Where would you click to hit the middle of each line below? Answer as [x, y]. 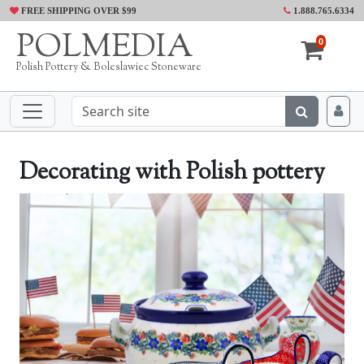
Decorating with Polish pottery [172, 173]
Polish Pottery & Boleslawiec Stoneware [109, 67]
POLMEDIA [105, 48]
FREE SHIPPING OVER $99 [78, 11]
